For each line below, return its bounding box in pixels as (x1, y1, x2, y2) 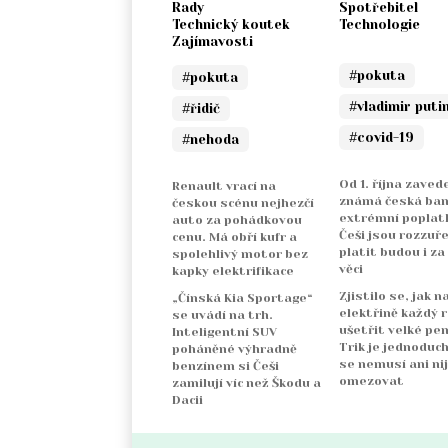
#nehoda (182, 132, 239, 148)
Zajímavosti (172, 34, 253, 50)
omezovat (338, 374, 404, 389)
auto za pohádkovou (172, 213, 302, 228)
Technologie (338, 17, 420, 33)
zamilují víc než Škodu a (172, 376, 321, 391)
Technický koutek (172, 17, 290, 33)
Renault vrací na (172, 179, 276, 194)
